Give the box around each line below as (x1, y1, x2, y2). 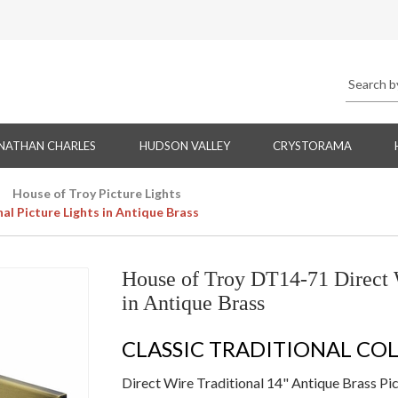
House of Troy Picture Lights (12, 186, 181, 202)
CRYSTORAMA (272, 139, 352, 154)
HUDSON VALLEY (139, 139, 230, 154)
